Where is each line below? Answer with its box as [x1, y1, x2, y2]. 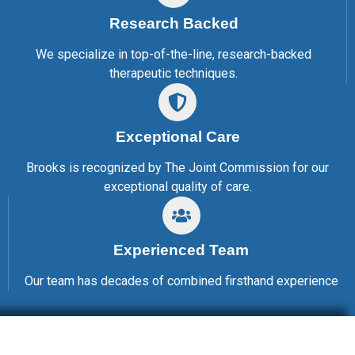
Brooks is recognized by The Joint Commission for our [26, 159, 329, 175]
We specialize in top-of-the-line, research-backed [36, 46, 312, 62]
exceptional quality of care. [103, 178, 252, 194]
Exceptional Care [115, 128, 240, 145]
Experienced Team [113, 241, 250, 258]
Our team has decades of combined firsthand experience [24, 273, 338, 288]
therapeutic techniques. [109, 65, 239, 81]
